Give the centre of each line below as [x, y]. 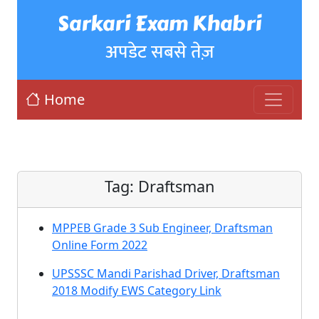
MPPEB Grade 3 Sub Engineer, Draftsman [162, 228]
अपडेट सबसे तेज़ [159, 52]
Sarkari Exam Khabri [159, 23]
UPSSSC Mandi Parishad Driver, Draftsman [166, 273]
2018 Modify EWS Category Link [137, 291]
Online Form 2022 [100, 245]
